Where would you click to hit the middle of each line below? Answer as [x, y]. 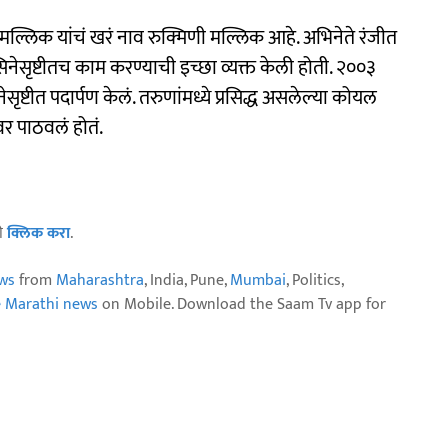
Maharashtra [100, 280]
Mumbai [258, 280]
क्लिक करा [38, 233]
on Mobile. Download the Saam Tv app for [242, 304]
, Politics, [314, 280]
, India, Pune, [187, 280]
